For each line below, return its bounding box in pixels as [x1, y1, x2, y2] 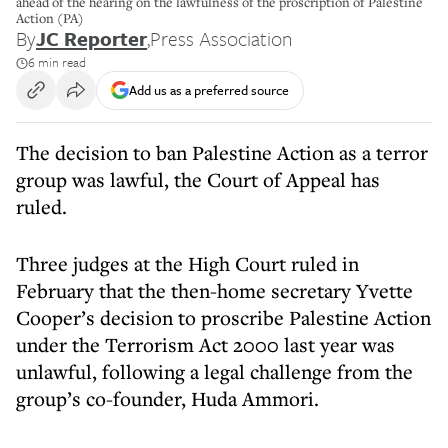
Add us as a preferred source [129, 79, 289, 100]
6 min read [28, 52, 86, 72]
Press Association [150, 24, 292, 53]
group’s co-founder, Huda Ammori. [16, 385, 319, 412]
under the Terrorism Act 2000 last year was [16, 331, 395, 358]
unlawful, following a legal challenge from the [16, 358, 413, 385]
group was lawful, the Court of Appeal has [16, 166, 380, 193]
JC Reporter [36, 24, 147, 53]
